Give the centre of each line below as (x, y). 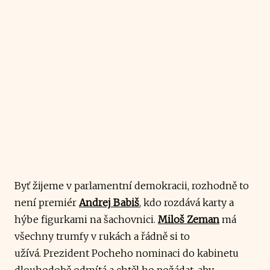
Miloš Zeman (189, 219)
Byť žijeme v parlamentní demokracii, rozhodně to (132, 185)
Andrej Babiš (109, 202)
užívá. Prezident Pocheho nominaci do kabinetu (127, 253)
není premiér (47, 202)
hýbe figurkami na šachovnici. (86, 219)
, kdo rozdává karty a (187, 202)
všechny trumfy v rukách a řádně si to (102, 236)
